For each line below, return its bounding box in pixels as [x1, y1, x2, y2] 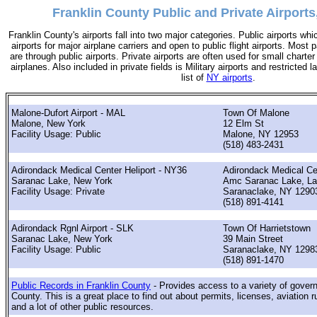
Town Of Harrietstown [223, 222, 311, 234]
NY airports [206, 72, 253, 83]
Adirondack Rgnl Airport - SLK [11, 222, 134, 234]
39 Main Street [223, 233, 283, 244]
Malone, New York [11, 117, 86, 129]
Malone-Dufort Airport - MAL [11, 107, 125, 118]
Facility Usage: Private [11, 186, 105, 197]
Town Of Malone [223, 107, 289, 118]
